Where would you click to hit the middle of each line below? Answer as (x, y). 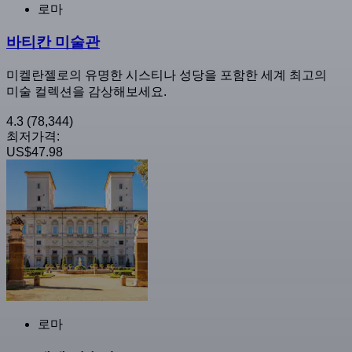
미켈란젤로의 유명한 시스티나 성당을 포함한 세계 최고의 (167, 75)
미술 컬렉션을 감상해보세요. (86, 92)
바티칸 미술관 (53, 42)
